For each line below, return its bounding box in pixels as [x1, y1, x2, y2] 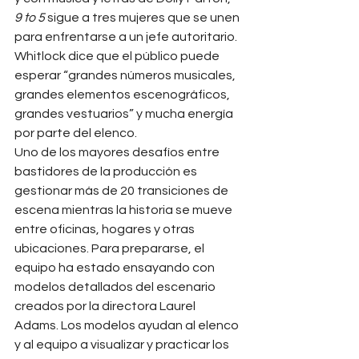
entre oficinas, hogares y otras [14, 222, 197, 236]
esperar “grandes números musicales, [14, 68, 238, 82]
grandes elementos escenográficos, [14, 87, 232, 101]
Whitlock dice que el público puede [14, 49, 222, 63]
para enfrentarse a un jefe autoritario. [14, 30, 240, 43]
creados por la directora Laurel [14, 299, 198, 313]
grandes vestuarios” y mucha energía [14, 107, 236, 120]
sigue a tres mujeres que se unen [45, 10, 242, 24]
